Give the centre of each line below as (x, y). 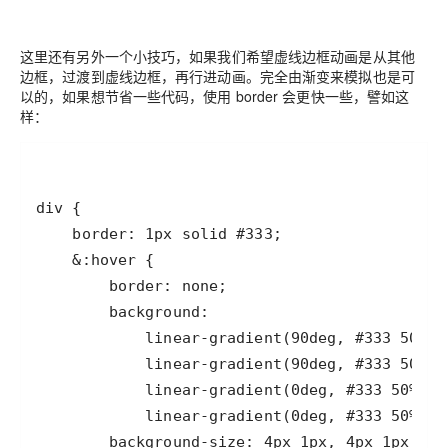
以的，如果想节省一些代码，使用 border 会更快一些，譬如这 (215, 96)
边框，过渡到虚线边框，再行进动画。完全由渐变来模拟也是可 (217, 76)
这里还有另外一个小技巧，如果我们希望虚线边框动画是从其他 (217, 56)
